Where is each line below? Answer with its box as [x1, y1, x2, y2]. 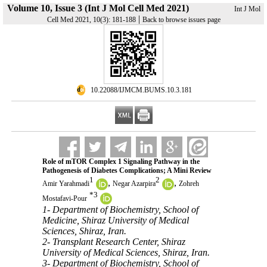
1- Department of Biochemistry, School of [42, 204, 198, 215]
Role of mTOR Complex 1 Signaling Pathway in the [42, 157, 200, 166]
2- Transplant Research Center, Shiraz [42, 237, 185, 247]
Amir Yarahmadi [42, 179, 89, 188]
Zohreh [178, 179, 199, 188]
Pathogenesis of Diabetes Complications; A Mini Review [42, 166, 212, 175]
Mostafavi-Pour [42, 194, 87, 203]
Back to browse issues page [142, 15, 221, 24]
